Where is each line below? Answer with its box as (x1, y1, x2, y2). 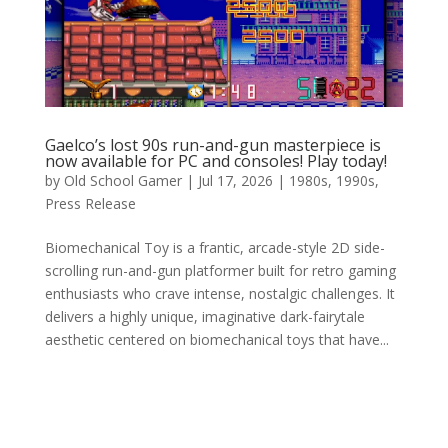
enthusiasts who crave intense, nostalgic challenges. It (44, 283, 395, 303)
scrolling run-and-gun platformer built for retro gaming (44, 260, 396, 280)
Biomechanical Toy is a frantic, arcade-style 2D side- (44, 237, 385, 257)
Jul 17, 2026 (197, 170, 273, 190)
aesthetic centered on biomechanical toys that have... (44, 329, 389, 349)
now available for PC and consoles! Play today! (44, 149, 387, 172)
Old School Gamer (63, 170, 182, 190)
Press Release (44, 193, 136, 213)
